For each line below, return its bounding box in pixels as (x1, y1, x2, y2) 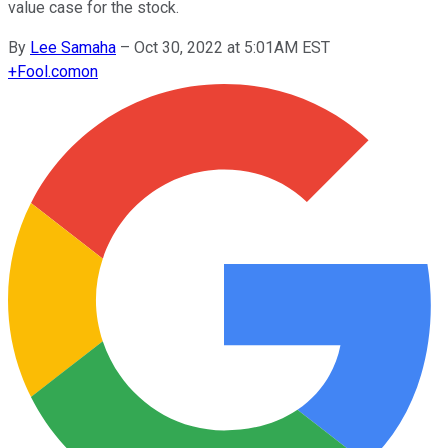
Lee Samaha (30, 37, 116, 57)
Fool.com (17, 61, 81, 81)
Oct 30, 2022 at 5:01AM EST (134, 37, 330, 57)
